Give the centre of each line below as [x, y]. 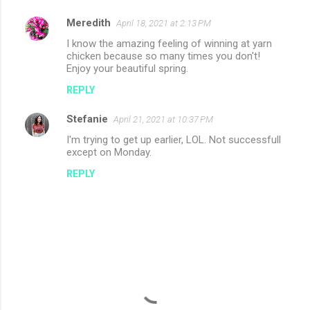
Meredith [89, 22]
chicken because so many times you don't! [163, 56]
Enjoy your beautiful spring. [127, 68]
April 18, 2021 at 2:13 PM [164, 23]
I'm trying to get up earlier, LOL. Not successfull [174, 139]
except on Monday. [109, 152]
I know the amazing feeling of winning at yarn [169, 43]
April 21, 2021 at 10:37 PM [163, 119]
